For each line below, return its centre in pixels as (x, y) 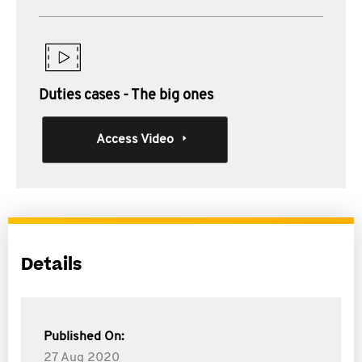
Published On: (84, 337)
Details (51, 265)
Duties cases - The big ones (126, 96)
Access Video (135, 140)
